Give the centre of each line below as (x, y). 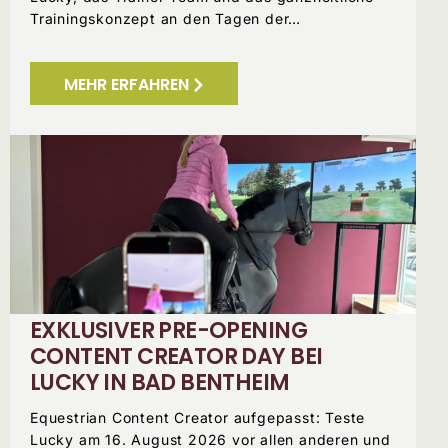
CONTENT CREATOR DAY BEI (176, 356)
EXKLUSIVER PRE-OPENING (168, 330)
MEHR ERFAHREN (126, 84)
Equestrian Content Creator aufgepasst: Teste (198, 417)
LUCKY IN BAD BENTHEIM (160, 382)
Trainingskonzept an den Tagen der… (166, 18)
